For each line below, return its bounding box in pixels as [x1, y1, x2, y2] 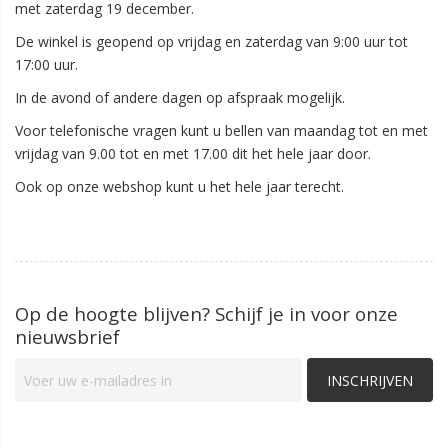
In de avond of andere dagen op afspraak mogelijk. [15, 88, 345, 107]
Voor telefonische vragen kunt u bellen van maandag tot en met [15, 121, 428, 140]
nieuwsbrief [15, 324, 120, 349]
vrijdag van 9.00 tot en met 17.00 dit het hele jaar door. [15, 144, 371, 163]
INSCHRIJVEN [327, 370, 413, 390]
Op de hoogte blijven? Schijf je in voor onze [15, 301, 398, 326]
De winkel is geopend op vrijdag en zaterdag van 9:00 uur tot [15, 32, 408, 51]
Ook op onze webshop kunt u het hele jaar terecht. [15, 177, 344, 196]
